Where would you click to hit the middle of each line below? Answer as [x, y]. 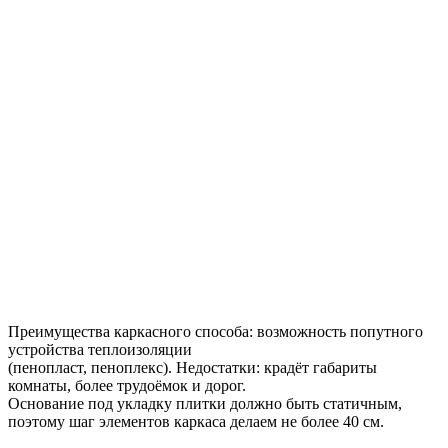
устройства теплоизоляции [100, 350]
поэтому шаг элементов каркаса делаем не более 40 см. [196, 422]
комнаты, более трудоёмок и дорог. [127, 386]
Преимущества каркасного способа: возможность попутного [215, 332]
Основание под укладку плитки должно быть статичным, [205, 404]
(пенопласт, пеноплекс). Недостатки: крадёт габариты [192, 368]
